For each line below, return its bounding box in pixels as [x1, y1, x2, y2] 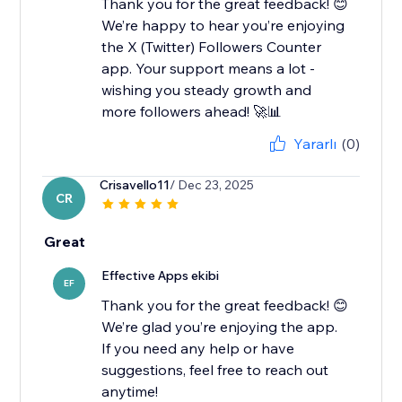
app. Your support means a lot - [101, 59, 316, 78]
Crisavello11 [100, 177, 170, 194]
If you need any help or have [101, 339, 295, 358]
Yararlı [293, 135, 336, 153]
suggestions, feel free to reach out [101, 361, 329, 380]
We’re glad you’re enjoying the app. [101, 318, 338, 336]
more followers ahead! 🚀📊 [101, 102, 283, 121]
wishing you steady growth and [101, 81, 312, 100]
